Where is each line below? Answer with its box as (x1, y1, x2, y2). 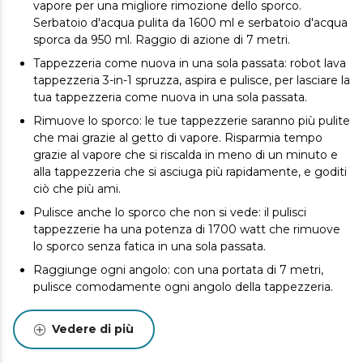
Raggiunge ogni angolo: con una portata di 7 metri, (33, 263, 323, 278)
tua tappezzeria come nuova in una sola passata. (33, 90, 307, 105)
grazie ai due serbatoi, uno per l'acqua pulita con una (33, 320, 327, 335)
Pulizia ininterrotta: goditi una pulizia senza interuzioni (33, 303, 335, 318)
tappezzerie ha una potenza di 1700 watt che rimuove (33, 222, 340, 237)
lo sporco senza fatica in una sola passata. (33, 239, 266, 254)
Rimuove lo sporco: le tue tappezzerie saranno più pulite (33, 113, 350, 129)
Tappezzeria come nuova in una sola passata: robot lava (33, 56, 346, 71)
